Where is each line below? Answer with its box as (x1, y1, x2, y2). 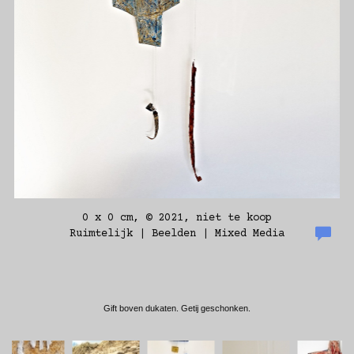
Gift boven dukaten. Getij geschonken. (104, 303, 250, 313)
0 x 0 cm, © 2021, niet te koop (82, 212, 272, 224)
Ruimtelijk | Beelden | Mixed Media (70, 228, 284, 240)
